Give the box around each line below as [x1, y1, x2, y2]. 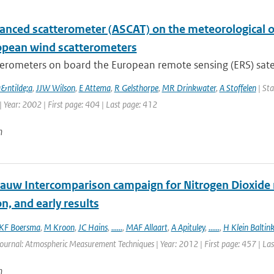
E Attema [78, 82, 111, 94]
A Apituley [171, 221, 205, 233]
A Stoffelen [219, 82, 256, 94]
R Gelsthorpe [114, 82, 158, 94]
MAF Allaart [125, 221, 168, 233]
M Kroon [43, 221, 75, 233]
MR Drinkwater [161, 82, 216, 94]
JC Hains [78, 221, 108, 233]
